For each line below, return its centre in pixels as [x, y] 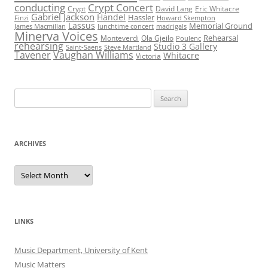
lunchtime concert [126, 27]
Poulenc [188, 39]
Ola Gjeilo [157, 38]
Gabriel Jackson [63, 17]
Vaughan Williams [93, 55]
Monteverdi [120, 38]
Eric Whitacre [217, 9]
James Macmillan [40, 27]
